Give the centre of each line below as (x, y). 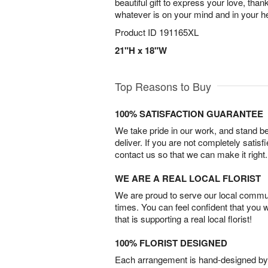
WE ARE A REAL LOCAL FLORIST (188, 178)
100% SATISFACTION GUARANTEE (189, 114)
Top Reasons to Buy (163, 86)
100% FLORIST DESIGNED (171, 243)
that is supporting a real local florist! (183, 219)
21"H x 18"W (141, 50)
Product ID (137, 32)
